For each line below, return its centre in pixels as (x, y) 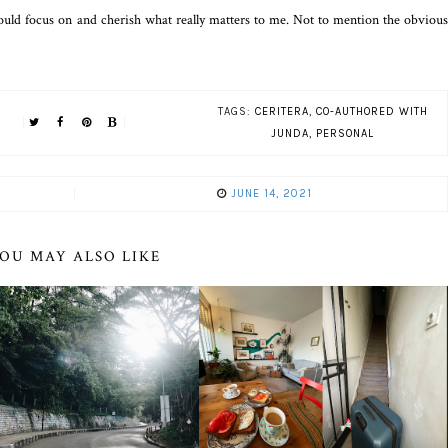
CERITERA (281, 111)
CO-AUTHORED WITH (371, 111)
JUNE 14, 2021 (271, 193)
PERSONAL (345, 133)
